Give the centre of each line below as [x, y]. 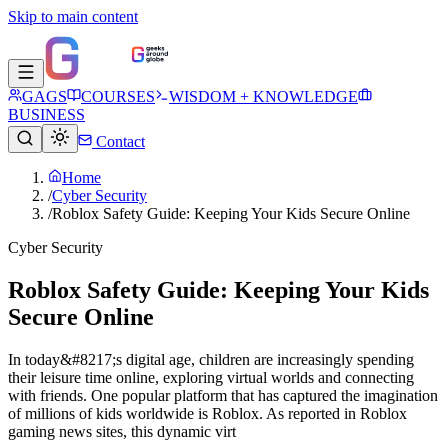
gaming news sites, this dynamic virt [122, 431]
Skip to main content [73, 16]
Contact [118, 141]
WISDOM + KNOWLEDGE [263, 96]
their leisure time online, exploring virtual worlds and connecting [211, 377]
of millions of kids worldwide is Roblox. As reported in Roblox [207, 413]
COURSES [118, 96]
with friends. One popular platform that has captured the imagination [223, 395]
